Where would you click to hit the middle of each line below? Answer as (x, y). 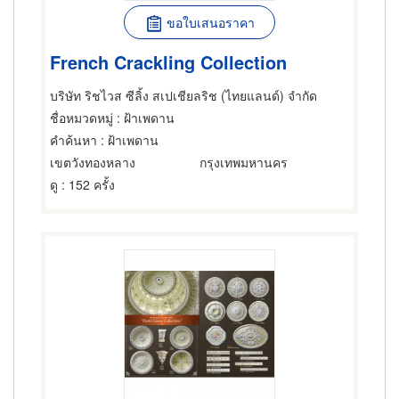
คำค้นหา (73, 140)
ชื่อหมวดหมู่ (81, 118)
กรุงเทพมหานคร (244, 162)
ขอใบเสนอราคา (210, 22)
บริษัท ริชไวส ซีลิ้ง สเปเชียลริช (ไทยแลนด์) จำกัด (183, 95)
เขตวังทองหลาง (93, 162)
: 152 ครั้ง (86, 184)
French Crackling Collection (168, 61)
